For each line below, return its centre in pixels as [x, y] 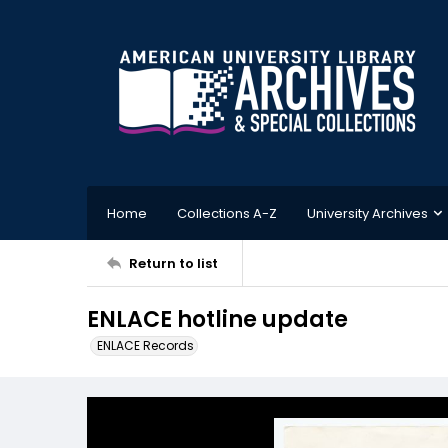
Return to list [173, 263]
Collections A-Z [227, 213]
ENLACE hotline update [217, 319]
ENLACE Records [145, 345]
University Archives [367, 213]
